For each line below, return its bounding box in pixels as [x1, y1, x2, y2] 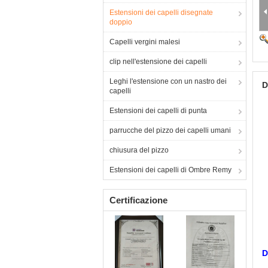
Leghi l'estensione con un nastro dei [109, 77, 227, 86]
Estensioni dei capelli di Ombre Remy [109, 166, 232, 174]
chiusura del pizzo [109, 146, 169, 154]
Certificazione [109, 195, 167, 205]
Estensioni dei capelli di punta [109, 106, 207, 115]
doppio [109, 18, 132, 26]
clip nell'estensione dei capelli [109, 57, 207, 66]
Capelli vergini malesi [109, 38, 180, 46]
